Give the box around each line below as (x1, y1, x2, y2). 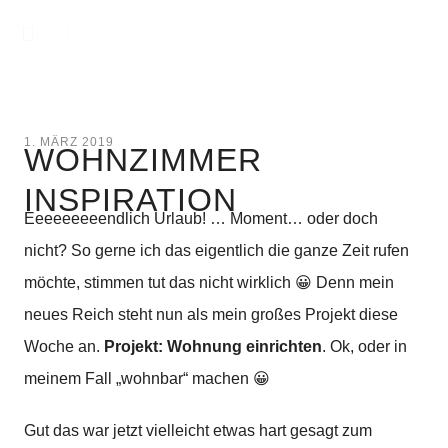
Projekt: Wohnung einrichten (104, 338, 322, 355)
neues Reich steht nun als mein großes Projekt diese (24, 306, 398, 323)
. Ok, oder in (322, 338, 407, 355)
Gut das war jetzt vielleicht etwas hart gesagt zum (24, 422, 372, 439)
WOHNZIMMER (24, 142, 262, 178)
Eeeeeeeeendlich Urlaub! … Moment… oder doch (24, 210, 378, 227)
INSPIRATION (24, 182, 237, 218)
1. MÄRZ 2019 (24, 135, 114, 149)
